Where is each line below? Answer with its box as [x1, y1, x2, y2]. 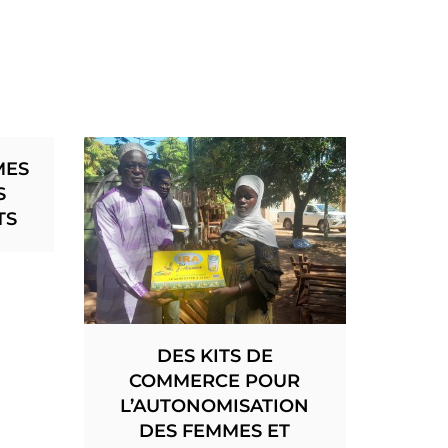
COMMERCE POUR [129, 369, 301, 392]
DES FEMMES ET [139, 419, 291, 442]
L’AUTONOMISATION [120, 394, 310, 417]
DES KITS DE [156, 344, 273, 367]
